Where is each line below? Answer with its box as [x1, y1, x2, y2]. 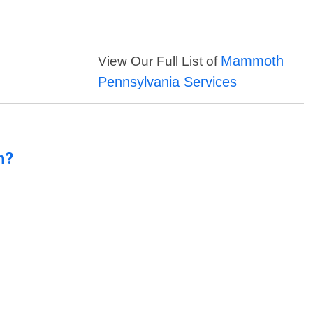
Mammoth [221, 52, 284, 68]
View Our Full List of [98, 53, 221, 68]
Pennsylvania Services [98, 73, 238, 89]
